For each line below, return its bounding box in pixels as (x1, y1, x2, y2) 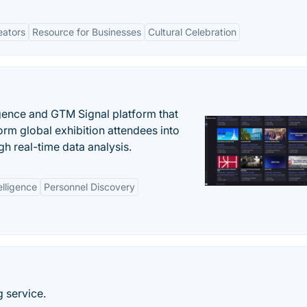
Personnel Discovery (44, 181, 135, 193)
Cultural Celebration (148, 26, 236, 38)
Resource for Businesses (32, 26, 141, 38)
